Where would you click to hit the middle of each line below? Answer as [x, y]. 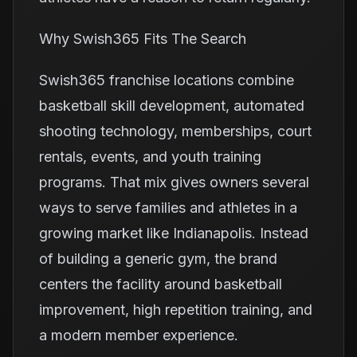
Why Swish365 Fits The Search [143, 39]
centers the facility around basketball [161, 284]
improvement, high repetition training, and [176, 310]
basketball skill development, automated [172, 106]
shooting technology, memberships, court [175, 131]
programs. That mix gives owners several [174, 182]
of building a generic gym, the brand [158, 259]
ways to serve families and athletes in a [168, 208]
